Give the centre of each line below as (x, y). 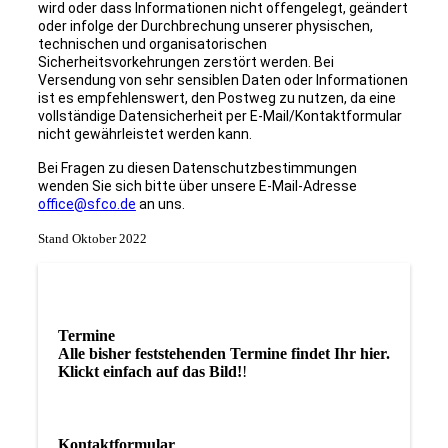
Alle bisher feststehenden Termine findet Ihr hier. (223, 354)
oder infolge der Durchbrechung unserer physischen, (205, 26)
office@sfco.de (86, 204)
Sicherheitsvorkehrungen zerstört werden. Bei (185, 62)
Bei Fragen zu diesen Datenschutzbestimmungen (197, 168)
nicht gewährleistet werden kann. (144, 134)
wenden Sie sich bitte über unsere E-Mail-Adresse (197, 186)
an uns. (160, 204)
